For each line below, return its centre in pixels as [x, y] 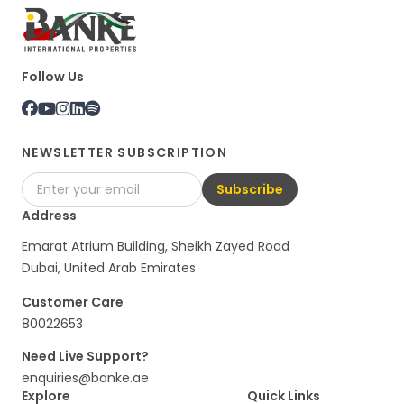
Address [49, 215]
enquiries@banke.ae [85, 377]
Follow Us [53, 76]
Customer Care [73, 302]
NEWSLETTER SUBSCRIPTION [125, 152]
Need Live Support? [85, 356]
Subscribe [250, 189]
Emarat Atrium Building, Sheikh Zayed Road [156, 246]
